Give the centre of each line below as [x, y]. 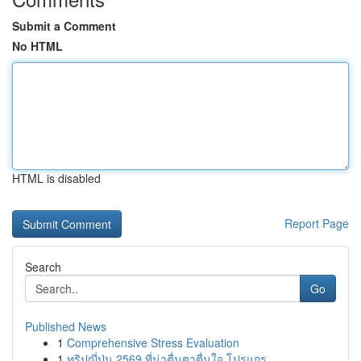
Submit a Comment [64, 26]
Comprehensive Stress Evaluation [153, 342]
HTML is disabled [56, 178]
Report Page [317, 223]
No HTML [37, 46]
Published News [66, 326]
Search [43, 267]
